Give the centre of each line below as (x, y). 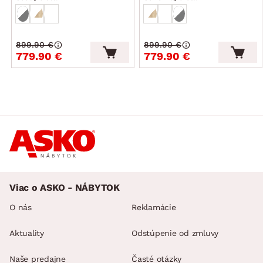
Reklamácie (154, 208)
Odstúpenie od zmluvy (175, 233)
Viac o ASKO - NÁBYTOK (65, 188)
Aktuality (27, 233)
